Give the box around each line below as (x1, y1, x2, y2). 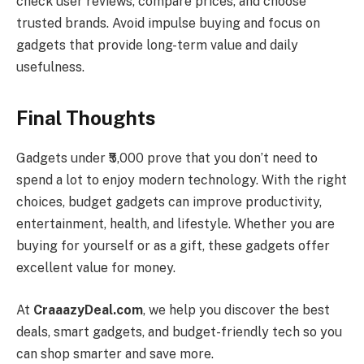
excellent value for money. (16, 260, 175, 276)
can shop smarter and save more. (16, 345, 214, 362)
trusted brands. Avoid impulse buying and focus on (16, 15, 320, 31)
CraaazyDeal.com (33, 301, 143, 318)
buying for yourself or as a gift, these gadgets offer (16, 238, 330, 254)
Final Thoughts (16, 106, 155, 130)
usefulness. (16, 58, 84, 75)
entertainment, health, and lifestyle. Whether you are (16, 216, 335, 232)
